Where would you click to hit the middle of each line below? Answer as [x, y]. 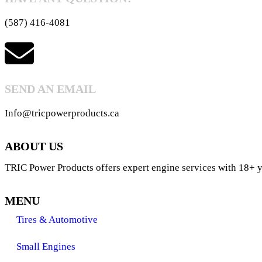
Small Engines [46, 246]
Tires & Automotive [57, 219]
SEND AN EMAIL [50, 89]
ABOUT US [34, 146]
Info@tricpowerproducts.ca [62, 113]
